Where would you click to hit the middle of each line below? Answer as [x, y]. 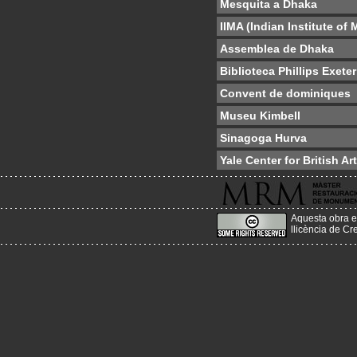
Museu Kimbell [260, 116]
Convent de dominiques [285, 93]
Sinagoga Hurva [263, 138]
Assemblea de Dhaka [277, 49]
